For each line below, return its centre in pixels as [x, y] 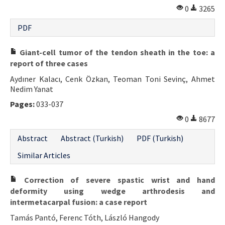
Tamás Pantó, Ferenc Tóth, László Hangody [85, 217]
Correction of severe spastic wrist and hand [116, 180]
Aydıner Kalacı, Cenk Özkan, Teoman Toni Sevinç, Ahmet [113, 79]
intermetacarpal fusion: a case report [79, 202]
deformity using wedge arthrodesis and [113, 191]
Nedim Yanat [32, 89]
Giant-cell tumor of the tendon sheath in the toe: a [116, 52]
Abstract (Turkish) [92, 138]
